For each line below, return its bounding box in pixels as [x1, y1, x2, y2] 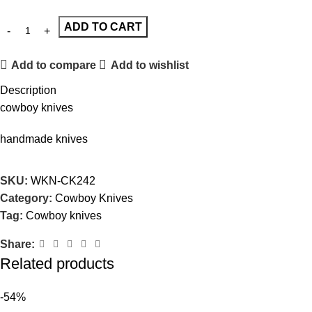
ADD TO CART [64, 21, 142, 33]
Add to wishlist [110, 58, 189, 71]
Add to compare [11, 58, 97, 71]
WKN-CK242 [31, 175, 95, 187]
